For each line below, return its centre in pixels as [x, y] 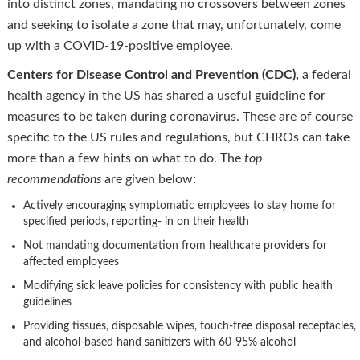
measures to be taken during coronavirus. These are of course [180, 116]
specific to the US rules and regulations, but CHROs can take [178, 137]
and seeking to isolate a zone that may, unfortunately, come [174, 25]
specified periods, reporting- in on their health [136, 221]
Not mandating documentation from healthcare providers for [175, 245]
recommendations [54, 179]
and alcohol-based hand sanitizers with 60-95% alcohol [159, 342]
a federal [325, 74]
